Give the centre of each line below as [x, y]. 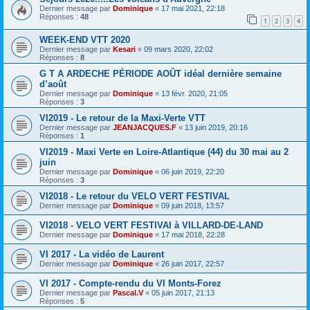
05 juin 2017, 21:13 [183, 292]
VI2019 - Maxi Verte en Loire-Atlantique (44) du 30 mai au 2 [164, 152]
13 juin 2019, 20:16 [216, 127]
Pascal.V [128, 292]
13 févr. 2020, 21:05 [194, 93]
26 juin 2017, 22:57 [193, 263]
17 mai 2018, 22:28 [193, 234]
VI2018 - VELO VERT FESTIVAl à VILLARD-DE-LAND [151, 225]
